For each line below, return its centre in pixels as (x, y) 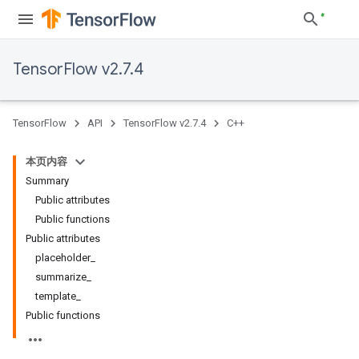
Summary (47, 181)
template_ (58, 296)
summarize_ (63, 277)
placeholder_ (65, 258)
